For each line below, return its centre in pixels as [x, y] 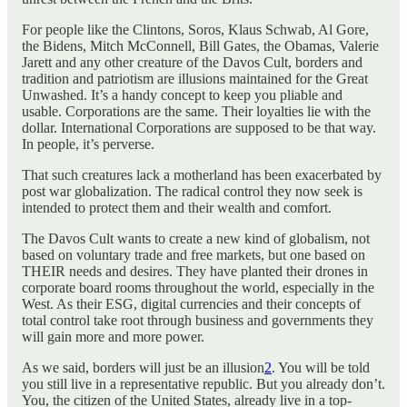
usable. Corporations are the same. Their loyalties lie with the [196, 111]
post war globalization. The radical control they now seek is [192, 191]
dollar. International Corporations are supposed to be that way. [199, 128]
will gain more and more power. [113, 337]
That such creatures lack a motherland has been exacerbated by [202, 175]
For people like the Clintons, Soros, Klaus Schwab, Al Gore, [195, 30]
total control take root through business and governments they [198, 320]
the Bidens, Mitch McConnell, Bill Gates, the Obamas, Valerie [200, 46]
